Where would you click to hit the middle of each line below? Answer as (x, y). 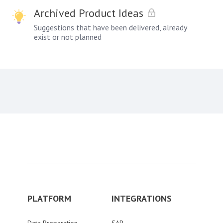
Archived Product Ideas (89, 13)
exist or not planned (68, 37)
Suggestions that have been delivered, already (110, 27)
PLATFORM (49, 198)
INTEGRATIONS (142, 198)
